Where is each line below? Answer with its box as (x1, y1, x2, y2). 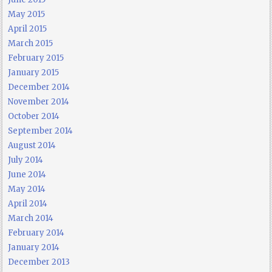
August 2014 (8, 140, 56, 151)
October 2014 (8, 110, 60, 121)
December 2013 (8, 256, 70, 267)
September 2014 (8, 125, 73, 136)
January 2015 (8, 67, 59, 78)
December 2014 (8, 81, 70, 92)
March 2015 (8, 38, 53, 49)
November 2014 (8, 96, 70, 107)
